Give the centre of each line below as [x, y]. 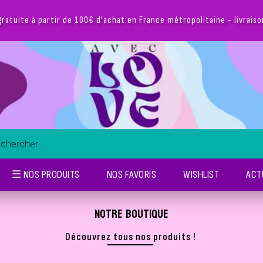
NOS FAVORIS [131, 175]
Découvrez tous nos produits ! [130, 237]
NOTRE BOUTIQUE [131, 214]
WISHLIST [201, 175]
